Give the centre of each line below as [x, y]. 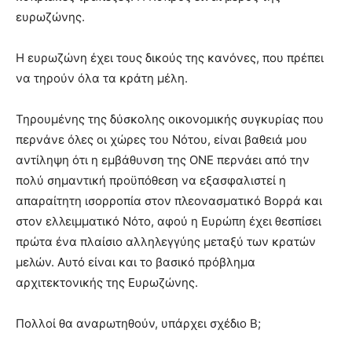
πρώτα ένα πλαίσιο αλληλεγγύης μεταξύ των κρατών [166, 242]
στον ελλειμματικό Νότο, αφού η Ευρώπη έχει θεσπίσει [169, 221]
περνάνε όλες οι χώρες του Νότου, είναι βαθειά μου [161, 139]
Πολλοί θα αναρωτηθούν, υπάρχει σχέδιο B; [138, 323]
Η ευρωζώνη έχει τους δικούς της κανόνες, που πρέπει [170, 58]
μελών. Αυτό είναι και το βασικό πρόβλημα [136, 262]
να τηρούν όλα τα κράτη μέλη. [102, 78]
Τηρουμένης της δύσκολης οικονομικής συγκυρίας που [170, 119]
